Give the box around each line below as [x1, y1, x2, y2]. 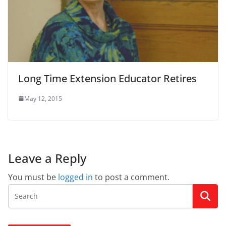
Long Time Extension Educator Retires [18, 71, 197, 85]
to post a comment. [93, 171, 169, 183]
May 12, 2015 [24, 94, 62, 103]
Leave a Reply [8, 149, 86, 166]
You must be [8, 171, 58, 183]
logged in [58, 171, 93, 183]
